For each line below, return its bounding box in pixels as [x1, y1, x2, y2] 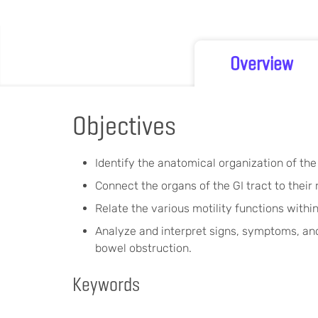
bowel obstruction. [95, 241, 192, 255]
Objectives [72, 107, 176, 143]
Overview [230, 51, 293, 76]
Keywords [72, 272, 140, 297]
